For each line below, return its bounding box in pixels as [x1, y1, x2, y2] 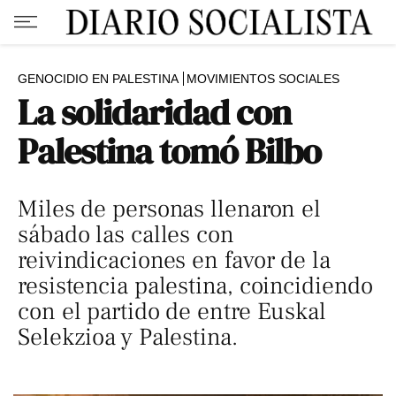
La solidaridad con [18, 88, 292, 136]
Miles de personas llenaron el [18, 194, 322, 225]
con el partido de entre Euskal [18, 296, 326, 327]
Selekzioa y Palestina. [18, 322, 238, 353]
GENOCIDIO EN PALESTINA [18, 72, 179, 86]
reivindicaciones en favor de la [18, 245, 331, 276]
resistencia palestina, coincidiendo [18, 270, 373, 301]
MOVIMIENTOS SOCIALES [187, 72, 339, 86]
